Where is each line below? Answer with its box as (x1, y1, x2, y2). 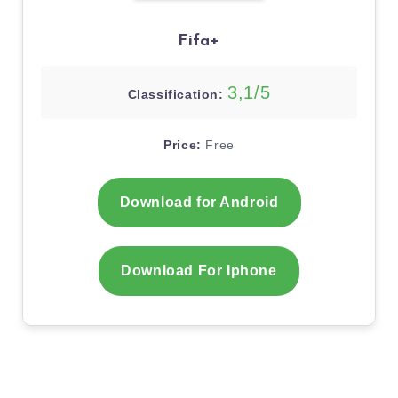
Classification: (127, 87, 224, 102)
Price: (163, 138, 202, 153)
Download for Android (119, 195, 279, 211)
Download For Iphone (121, 263, 277, 279)
